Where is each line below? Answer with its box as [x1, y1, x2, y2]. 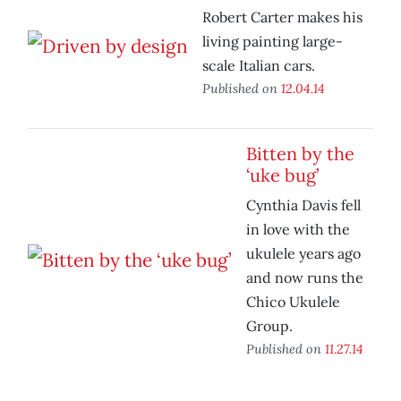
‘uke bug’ [246, 164, 319, 187]
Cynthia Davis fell [246, 196, 361, 215]
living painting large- [202, 32, 343, 51]
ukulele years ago [246, 244, 361, 263]
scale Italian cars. [202, 56, 315, 75]
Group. [246, 317, 293, 336]
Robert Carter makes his [202, 8, 363, 27]
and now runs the [246, 269, 363, 287]
